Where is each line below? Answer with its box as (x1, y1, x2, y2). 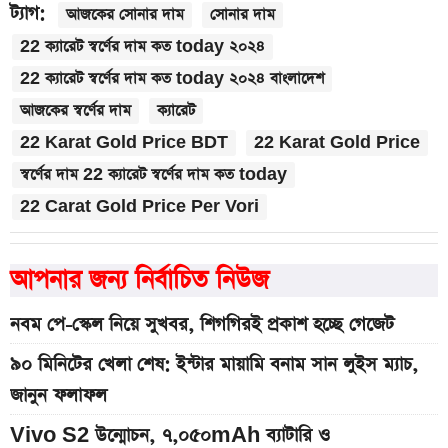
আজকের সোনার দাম (66, 4, 184, 26)
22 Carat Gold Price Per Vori (20, 196, 259, 218)
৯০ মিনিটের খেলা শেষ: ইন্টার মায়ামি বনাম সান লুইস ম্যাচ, (10, 352, 418, 378)
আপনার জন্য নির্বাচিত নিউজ (10, 263, 269, 299)
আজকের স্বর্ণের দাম (20, 100, 131, 122)
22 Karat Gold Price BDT (20, 132, 228, 154)
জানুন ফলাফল (10, 383, 107, 409)
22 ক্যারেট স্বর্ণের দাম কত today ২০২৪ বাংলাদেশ (20, 68, 324, 90)
